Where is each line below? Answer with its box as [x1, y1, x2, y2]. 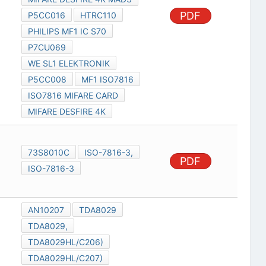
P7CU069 [27, 42, 66, 53]
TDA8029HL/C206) [27, 237, 103, 248]
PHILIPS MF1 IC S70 [27, 26, 106, 37]
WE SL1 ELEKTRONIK [27, 58, 110, 69]
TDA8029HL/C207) [27, 253, 103, 264]
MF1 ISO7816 [81, 74, 134, 85]
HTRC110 [80, 10, 116, 21]
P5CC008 [27, 74, 66, 85]
